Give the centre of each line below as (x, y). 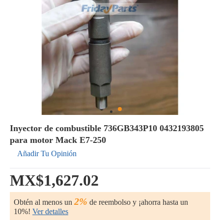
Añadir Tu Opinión (47, 153)
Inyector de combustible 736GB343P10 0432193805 (107, 128)
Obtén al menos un (44, 202)
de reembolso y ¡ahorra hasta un (138, 202)
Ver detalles (50, 211)
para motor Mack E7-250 (58, 140)
